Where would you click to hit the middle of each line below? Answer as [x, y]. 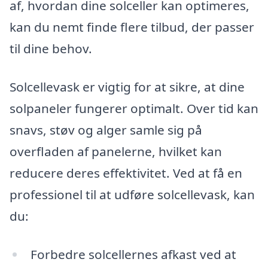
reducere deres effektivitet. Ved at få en [126, 173]
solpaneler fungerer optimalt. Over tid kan [134, 109]
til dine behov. [51, 49]
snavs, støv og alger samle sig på [106, 130]
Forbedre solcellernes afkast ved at [133, 254]
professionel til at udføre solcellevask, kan [132, 195]
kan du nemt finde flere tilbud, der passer [132, 27]
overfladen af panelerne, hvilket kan [116, 152]
